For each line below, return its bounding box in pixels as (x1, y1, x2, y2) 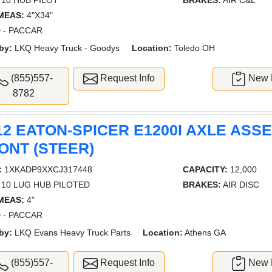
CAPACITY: (182, 164, 228, 174)
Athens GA (183, 227, 226, 237)
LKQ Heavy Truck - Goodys (12, 43, 120, 53)
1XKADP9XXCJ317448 (2, 164, 93, 174)
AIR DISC (220, 179, 259, 189)
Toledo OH (172, 43, 216, 53)
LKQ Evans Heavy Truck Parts (12, 227, 131, 237)
